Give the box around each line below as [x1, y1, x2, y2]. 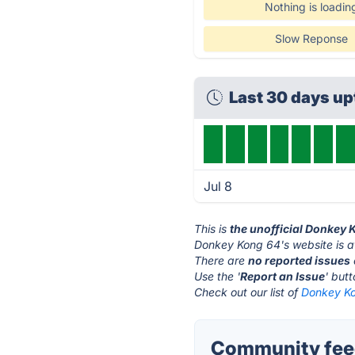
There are [194, 254, 249, 267]
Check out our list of [194, 285, 302, 299]
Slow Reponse [274, 32, 348, 45]
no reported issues [248, 254, 351, 267]
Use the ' [194, 269, 241, 283]
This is [194, 222, 231, 235]
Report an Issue [240, 269, 326, 283]
